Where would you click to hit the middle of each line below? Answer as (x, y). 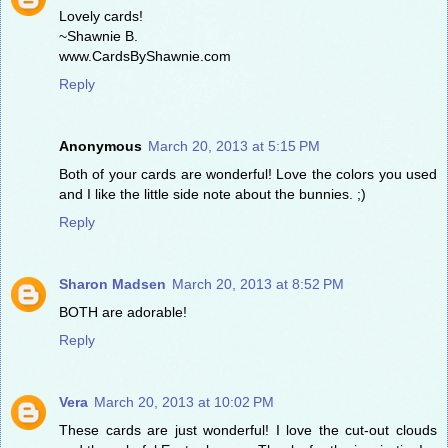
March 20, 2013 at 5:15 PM (234, 145)
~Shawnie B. (98, 35)
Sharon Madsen (112, 283)
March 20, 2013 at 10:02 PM (184, 401)
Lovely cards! (101, 15)
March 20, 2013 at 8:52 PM (258, 283)
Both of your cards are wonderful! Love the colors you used (248, 173)
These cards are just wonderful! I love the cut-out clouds (248, 429)
